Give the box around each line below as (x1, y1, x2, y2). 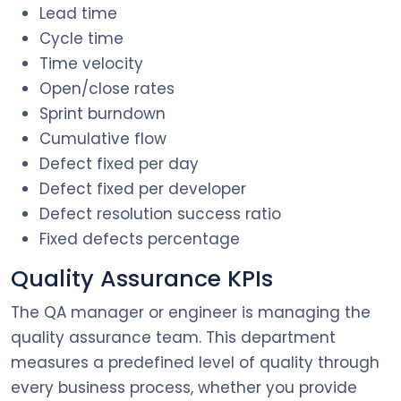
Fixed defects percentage (39, 227, 244, 250)
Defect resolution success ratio (39, 202, 281, 225)
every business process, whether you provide (11, 376, 357, 398)
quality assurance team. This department (11, 326, 336, 348)
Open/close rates (39, 77, 175, 99)
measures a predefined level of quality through (11, 351, 380, 373)
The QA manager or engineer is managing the (11, 301, 371, 323)
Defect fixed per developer (39, 177, 246, 200)
